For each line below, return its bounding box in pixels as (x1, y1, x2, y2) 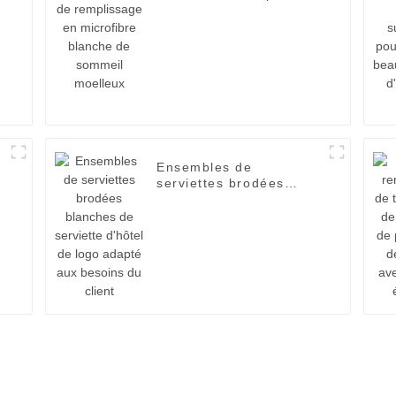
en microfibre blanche (156, 3, 307, 18)
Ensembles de (156, 160, 253, 175)
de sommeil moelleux (156, 19, 301, 34)
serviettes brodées (156, 176, 285, 191)
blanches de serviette (156, 192, 305, 207)
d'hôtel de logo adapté (156, 208, 311, 223)
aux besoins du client (156, 224, 303, 239)
